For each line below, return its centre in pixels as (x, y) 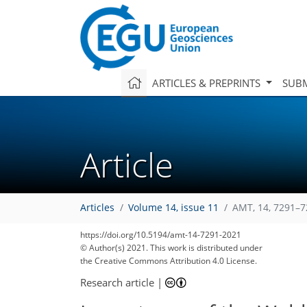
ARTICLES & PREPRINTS (207, 83)
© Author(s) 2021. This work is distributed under (171, 248)
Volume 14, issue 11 (173, 208)
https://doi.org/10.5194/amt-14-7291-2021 (161, 235)
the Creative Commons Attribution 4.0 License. (169, 261)
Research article (117, 282)
